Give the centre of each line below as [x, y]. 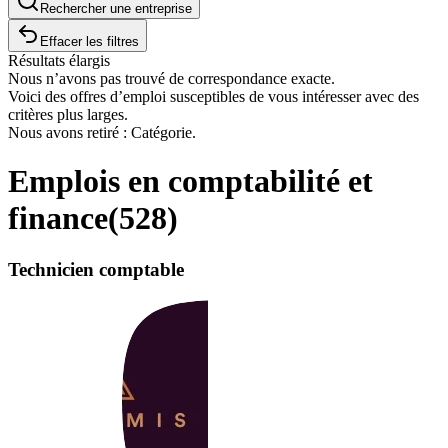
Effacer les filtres [89, 41]
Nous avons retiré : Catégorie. [102, 132]
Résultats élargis [59, 60]
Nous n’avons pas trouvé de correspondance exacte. [171, 78]
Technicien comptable [96, 269]
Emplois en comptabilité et [190, 181]
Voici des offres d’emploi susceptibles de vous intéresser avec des [213, 96]
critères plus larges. [68, 114]
